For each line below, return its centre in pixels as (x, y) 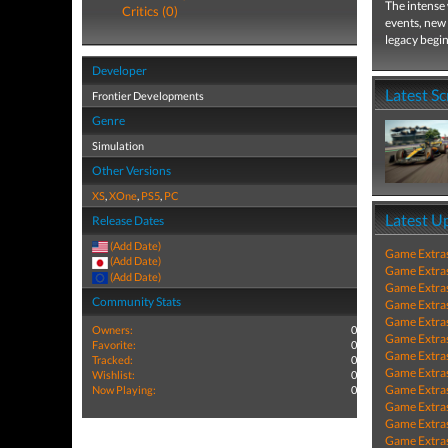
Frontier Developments (148, 95)
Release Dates (128, 220)
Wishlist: (113, 374)
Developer (119, 70)
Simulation (118, 145)
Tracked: (112, 359)
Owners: (112, 329)
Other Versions (131, 170)
